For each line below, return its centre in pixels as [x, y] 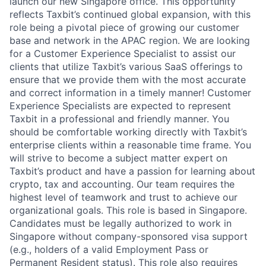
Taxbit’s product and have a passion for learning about [132, 171]
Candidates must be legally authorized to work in [121, 223]
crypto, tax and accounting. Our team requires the [122, 184]
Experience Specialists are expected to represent [120, 106]
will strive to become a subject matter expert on [118, 158]
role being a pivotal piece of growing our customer [124, 27]
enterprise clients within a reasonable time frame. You [130, 145]
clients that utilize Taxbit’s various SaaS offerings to [126, 66]
